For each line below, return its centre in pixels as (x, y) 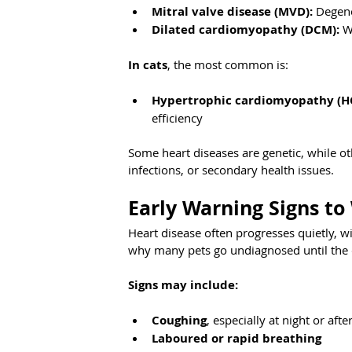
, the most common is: (228, 65)
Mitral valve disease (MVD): (232, 12)
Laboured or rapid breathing (236, 339)
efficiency (177, 118)
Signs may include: (183, 285)
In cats (148, 65)
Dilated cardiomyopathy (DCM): (246, 30)
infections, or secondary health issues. (231, 170)
